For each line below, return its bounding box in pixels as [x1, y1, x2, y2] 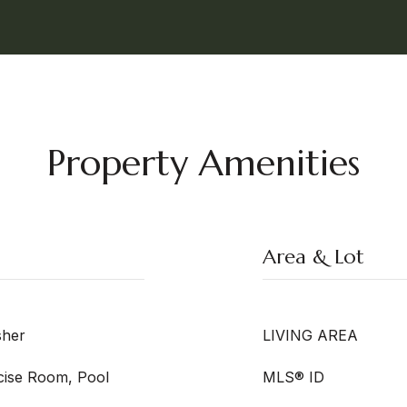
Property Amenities [47, 140, 360, 185]
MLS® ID [263, 368, 324, 386]
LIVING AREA [263, 326, 358, 344]
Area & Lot [263, 244, 364, 269]
